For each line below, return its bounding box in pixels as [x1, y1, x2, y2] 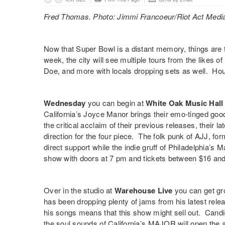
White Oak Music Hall [146, 97, 223, 108]
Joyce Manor [83, 108, 129, 119]
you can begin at [85, 97, 146, 108]
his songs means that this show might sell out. [44, 207, 205, 217]
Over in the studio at [44, 185, 115, 195]
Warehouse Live [114, 185, 173, 196]
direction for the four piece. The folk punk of [44, 131, 195, 141]
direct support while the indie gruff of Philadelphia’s [44, 142, 217, 152]
